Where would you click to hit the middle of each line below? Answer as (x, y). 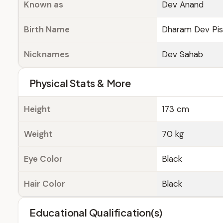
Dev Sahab (182, 54)
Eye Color (43, 159)
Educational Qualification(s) (96, 212)
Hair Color (45, 184)
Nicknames (47, 54)
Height (37, 109)
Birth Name (47, 29)
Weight (38, 134)
